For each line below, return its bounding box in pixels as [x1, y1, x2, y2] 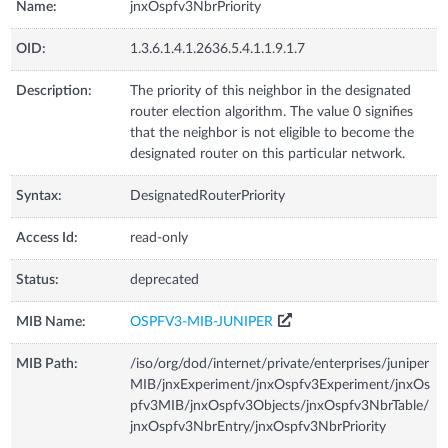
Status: [16, 272, 60, 287]
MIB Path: [16, 356, 79, 371]
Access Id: [16, 230, 79, 245]
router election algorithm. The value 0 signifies [130, 104, 414, 119]
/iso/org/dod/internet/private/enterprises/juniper [130, 356, 430, 371]
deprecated [130, 272, 200, 287]
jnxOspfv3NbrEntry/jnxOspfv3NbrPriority [130, 419, 387, 434]
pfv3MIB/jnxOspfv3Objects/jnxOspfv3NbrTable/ [130, 398, 430, 413]
